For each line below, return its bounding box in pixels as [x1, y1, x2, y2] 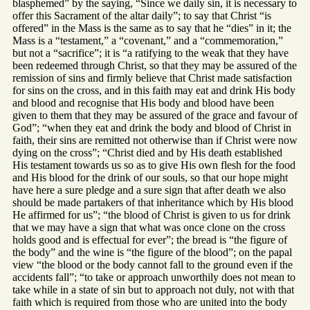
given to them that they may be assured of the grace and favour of [12, 109, 298, 121]
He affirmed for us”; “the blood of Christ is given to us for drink [12, 208, 291, 221]
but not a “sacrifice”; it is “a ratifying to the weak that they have [12, 46, 289, 59]
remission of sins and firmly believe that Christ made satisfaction [12, 71, 292, 84]
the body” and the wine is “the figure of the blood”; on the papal [12, 246, 292, 258]
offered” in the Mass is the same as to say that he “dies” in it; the [12, 21, 291, 34]
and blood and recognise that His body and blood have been [12, 96, 274, 109]
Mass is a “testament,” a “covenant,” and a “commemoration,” [12, 34, 283, 46]
